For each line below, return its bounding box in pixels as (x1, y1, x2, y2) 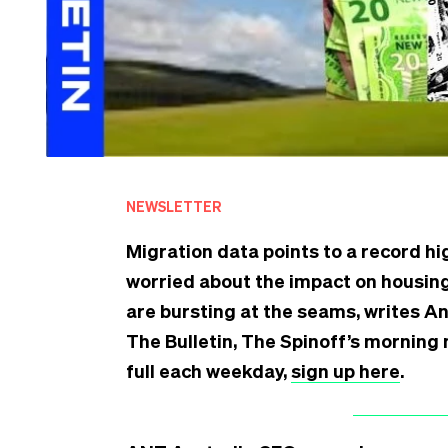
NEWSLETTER (126, 197, 221, 215)
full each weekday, (126, 358, 291, 382)
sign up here (291, 358, 400, 382)
